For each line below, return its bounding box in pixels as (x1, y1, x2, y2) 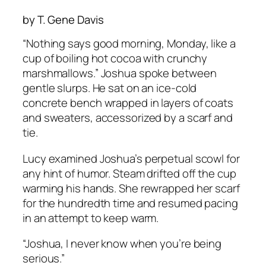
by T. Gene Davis (23, 11, 104, 27)
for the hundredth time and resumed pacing (23, 195, 238, 211)
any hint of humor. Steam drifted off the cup (23, 165, 236, 181)
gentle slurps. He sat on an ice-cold (23, 80, 197, 96)
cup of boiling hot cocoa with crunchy (23, 50, 208, 66)
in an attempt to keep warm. (23, 210, 159, 226)
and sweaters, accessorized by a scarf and (23, 110, 233, 126)
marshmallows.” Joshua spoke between (23, 65, 217, 81)
